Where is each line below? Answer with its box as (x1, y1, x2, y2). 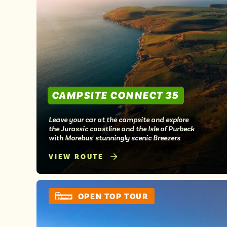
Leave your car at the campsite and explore (49, 115, 188, 124)
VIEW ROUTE (49, 152, 104, 162)
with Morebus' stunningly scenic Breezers (49, 133, 180, 142)
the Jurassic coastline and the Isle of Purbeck (49, 124, 195, 133)
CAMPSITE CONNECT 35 (52, 88, 179, 102)
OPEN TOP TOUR (78, 191, 148, 202)
